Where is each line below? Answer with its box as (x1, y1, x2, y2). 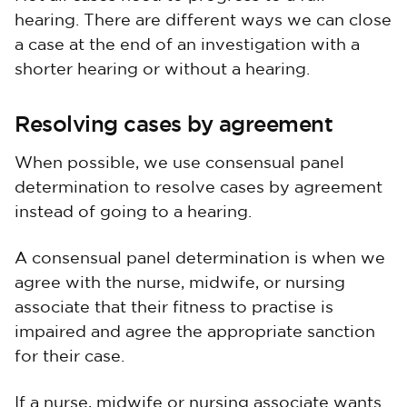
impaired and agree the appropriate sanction (15, 325, 375, 340)
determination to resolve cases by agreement (15, 181, 382, 195)
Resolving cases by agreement (15, 110, 333, 138)
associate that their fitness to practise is (15, 301, 333, 315)
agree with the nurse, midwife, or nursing (15, 276, 345, 291)
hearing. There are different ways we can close (15, 14, 392, 28)
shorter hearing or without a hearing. (15, 63, 310, 77)
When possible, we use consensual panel (15, 156, 344, 171)
